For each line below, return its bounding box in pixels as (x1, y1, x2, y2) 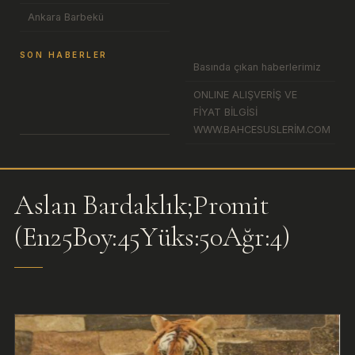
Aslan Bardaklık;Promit (14, 188, 269, 222)
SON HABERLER (20, 50, 108, 59)
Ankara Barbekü (28, 11, 104, 23)
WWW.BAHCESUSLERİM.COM (193, 124, 330, 136)
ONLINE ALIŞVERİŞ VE (193, 89, 297, 101)
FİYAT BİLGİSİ (193, 106, 258, 118)
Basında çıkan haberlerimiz (193, 61, 321, 73)
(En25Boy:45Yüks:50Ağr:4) (14, 219, 290, 254)
